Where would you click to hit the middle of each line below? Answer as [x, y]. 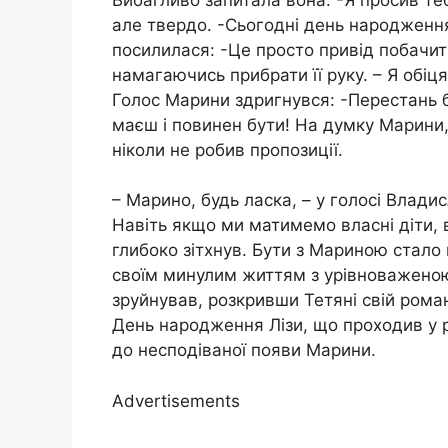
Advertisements [176, 400]
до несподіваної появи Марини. [244, 350]
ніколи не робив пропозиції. [227, 149]
